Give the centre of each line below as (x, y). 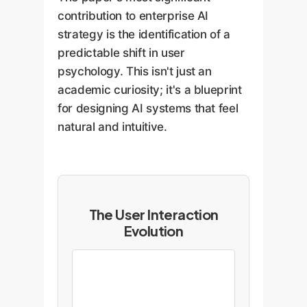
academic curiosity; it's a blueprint (150, 90)
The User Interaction (153, 214)
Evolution (153, 230)
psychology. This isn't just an (135, 71)
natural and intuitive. (112, 127)
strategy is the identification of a (144, 34)
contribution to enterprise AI (133, 16)
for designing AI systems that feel (148, 108)
